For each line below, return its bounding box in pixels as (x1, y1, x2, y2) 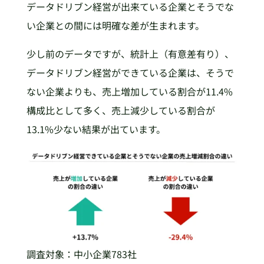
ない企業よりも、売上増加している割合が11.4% (26, 84, 233, 99)
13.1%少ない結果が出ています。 (26, 122, 166, 137)
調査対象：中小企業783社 (26, 246, 137, 261)
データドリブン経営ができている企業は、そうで (26, 65, 234, 80)
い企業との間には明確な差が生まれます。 (26, 18, 204, 33)
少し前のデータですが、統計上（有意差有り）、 (26, 47, 234, 61)
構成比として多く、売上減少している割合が (26, 103, 215, 118)
